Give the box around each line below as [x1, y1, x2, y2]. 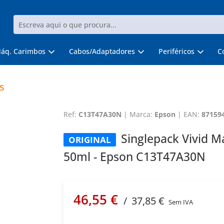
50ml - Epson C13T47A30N [63, 148, 205, 164]
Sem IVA [168, 197, 193, 206]
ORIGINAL [68, 134, 111, 145]
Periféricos [158, 46, 194, 56]
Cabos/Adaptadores [68, 46, 135, 56]
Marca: [129, 109, 154, 119]
